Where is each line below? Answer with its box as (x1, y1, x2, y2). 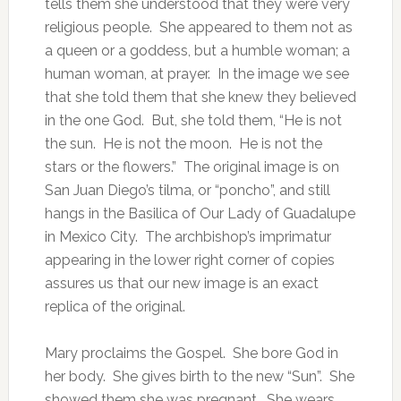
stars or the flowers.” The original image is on (44, 158, 339, 175)
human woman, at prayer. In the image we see (44, 65, 349, 82)
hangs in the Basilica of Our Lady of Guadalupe (44, 205, 355, 222)
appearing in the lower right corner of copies (44, 252, 335, 269)
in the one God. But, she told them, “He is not (44, 112, 342, 129)
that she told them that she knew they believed (44, 89, 356, 106)
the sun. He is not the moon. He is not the (44, 135, 322, 152)
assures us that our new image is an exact (44, 275, 319, 292)
